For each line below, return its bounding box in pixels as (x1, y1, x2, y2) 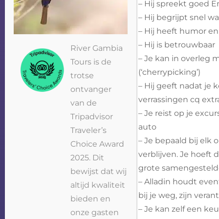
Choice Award (70, 139, 125, 149)
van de (70, 98, 97, 108)
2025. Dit (70, 153, 105, 162)
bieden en (70, 194, 111, 203)
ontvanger (70, 85, 112, 94)
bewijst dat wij (70, 167, 127, 176)
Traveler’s (70, 126, 107, 135)
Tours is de (70, 57, 112, 66)
